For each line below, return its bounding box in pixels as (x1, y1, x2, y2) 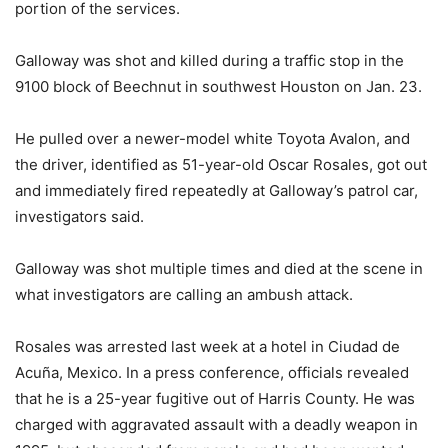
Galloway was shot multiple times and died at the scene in (15, 259, 423, 279)
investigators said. (15, 207, 144, 227)
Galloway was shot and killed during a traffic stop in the (15, 51, 404, 71)
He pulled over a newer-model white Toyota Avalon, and (15, 129, 410, 149)
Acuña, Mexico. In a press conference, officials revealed (15, 363, 409, 383)
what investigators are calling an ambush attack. (15, 285, 353, 305)
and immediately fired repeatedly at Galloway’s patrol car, (15, 181, 418, 201)
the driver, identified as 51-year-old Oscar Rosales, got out (15, 155, 427, 175)
